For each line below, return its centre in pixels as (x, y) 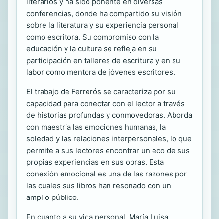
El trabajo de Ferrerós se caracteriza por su (101, 92)
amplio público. (53, 197)
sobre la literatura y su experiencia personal (102, 25)
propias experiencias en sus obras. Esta (95, 162)
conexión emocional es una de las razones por (107, 174)
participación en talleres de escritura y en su (103, 60)
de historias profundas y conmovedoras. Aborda (109, 115)
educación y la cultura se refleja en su (92, 49)
